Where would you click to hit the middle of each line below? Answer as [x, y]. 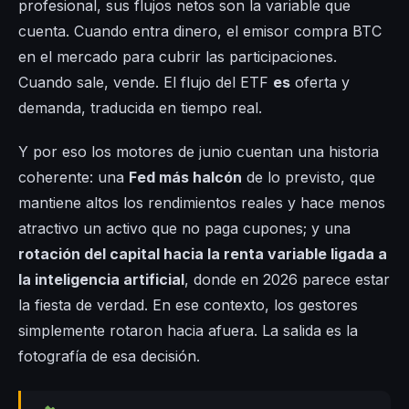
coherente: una [73, 178]
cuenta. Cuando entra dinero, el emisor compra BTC [200, 31]
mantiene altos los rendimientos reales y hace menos [202, 203]
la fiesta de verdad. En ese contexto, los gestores [188, 305]
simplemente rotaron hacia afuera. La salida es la [188, 331]
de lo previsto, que [309, 178]
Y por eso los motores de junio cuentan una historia [199, 152]
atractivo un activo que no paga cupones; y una [184, 229]
